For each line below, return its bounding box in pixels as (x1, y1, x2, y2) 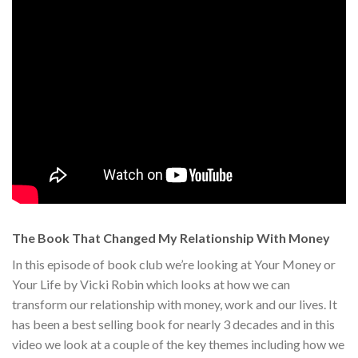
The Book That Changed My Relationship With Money (12, 229, 330, 245)
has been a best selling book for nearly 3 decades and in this (12, 316, 335, 332)
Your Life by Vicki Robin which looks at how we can (12, 276, 290, 292)
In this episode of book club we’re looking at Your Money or (12, 256, 336, 272)
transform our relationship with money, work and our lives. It (12, 296, 337, 312)
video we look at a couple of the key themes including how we (12, 336, 344, 352)
